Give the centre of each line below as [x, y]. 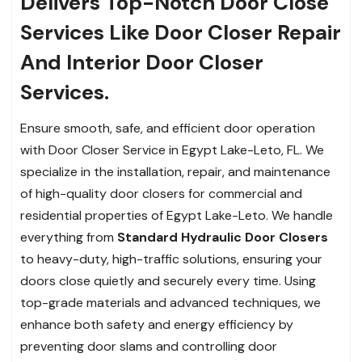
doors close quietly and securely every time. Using [168, 281]
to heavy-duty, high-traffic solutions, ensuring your [171, 259]
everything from [69, 238]
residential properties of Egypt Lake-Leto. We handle [177, 216]
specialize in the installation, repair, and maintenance [175, 172]
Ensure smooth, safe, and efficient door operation [168, 128]
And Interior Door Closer [142, 63]
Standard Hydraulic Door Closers [223, 238]
